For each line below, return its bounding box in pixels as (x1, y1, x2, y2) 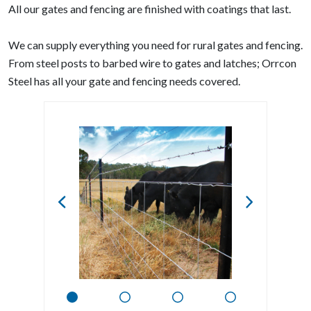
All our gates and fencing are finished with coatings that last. (8, 2, 291, 15)
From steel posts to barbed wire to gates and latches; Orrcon (8, 56, 296, 69)
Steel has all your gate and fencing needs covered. (8, 74, 240, 87)
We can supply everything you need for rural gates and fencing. (8, 38, 303, 51)
